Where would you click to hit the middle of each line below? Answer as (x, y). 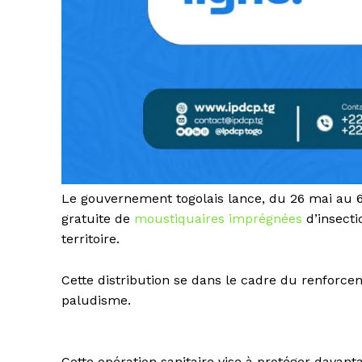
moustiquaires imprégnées (220, 218)
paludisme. (96, 300)
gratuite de (98, 218)
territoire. (90, 238)
